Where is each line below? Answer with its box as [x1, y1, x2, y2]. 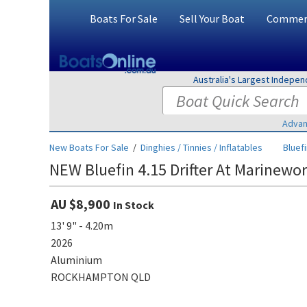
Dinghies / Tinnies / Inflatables [140, 141, 262, 153]
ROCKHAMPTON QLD [51, 270, 151, 284]
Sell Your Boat [179, 12, 245, 25]
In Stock [113, 198, 154, 212]
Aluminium [51, 253, 102, 267]
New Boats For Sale [49, 141, 129, 153]
